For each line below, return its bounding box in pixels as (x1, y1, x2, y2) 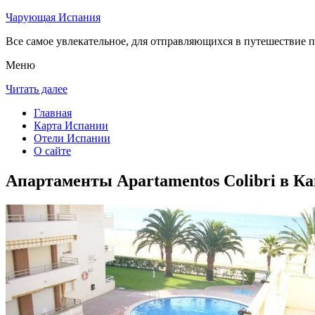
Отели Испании (34, 132, 110, 144)
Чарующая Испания (6, 11, 101, 23)
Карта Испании (34, 120, 108, 131)
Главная (34, 107, 72, 119)
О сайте (34, 145, 71, 157)
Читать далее (6, 83, 67, 95)
